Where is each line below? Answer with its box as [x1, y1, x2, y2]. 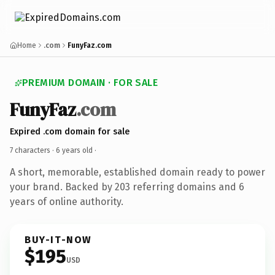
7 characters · [10, 145, 56, 155]
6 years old [56, 145, 93, 155]
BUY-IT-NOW [25, 233, 92, 246]
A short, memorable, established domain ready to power [10, 166, 265, 178]
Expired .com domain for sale [10, 126, 130, 137]
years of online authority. [10, 195, 123, 207]
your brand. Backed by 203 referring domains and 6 [10, 180, 244, 193]
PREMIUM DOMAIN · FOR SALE [22, 77, 158, 88]
